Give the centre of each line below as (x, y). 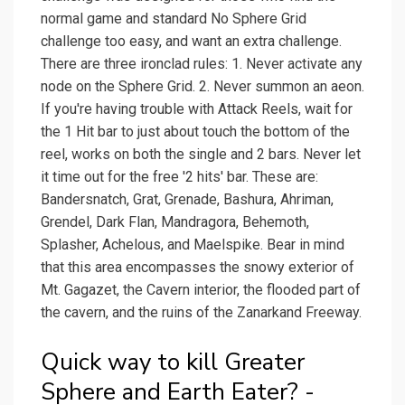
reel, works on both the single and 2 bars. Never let (201, 155)
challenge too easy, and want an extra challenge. (191, 42)
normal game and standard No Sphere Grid (174, 19)
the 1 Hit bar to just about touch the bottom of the (195, 132)
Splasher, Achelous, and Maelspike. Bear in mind (193, 245)
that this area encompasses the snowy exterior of (198, 268)
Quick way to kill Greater (173, 363)
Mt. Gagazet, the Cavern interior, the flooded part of (201, 290)
